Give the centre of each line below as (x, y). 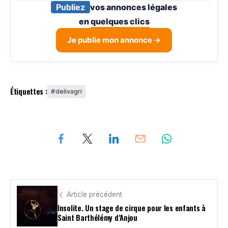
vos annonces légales (134, 7)
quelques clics (120, 21)
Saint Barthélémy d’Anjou (97, 218)
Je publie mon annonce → (114, 40)
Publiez (70, 7)
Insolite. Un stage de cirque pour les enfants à (132, 208)
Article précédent (94, 195)
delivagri (69, 91)
